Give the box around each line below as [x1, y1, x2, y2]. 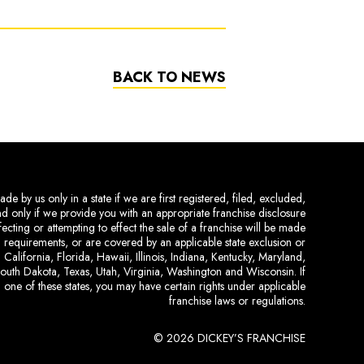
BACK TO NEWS [112, 66, 226, 88]
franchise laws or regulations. [169, 292, 305, 309]
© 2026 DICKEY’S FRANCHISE [154, 329, 305, 346]
